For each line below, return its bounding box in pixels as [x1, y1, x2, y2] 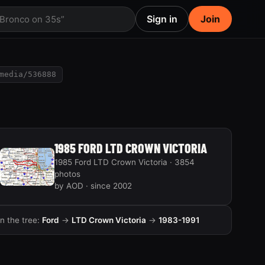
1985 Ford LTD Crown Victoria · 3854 [54, 157, 195, 167]
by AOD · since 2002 [54, 181, 132, 190]
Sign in [147, 13, 177, 25]
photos [54, 169, 80, 179]
